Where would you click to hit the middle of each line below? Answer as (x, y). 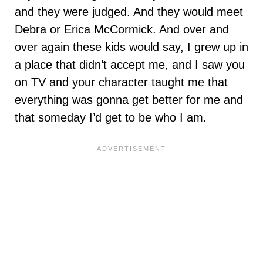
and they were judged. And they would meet (129, 12)
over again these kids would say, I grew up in (131, 47)
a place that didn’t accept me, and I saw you (130, 65)
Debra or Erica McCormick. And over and (122, 30)
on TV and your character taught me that (121, 82)
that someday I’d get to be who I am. (112, 118)
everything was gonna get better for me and (129, 100)
